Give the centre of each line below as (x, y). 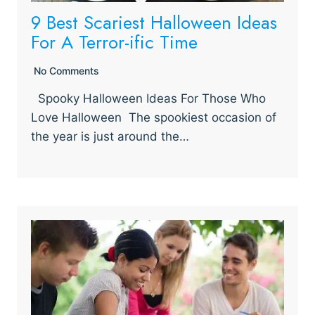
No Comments (66, 71)
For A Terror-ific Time (114, 42)
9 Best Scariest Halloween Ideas (154, 22)
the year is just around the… (110, 136)
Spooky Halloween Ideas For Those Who (148, 98)
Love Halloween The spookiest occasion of (154, 117)
